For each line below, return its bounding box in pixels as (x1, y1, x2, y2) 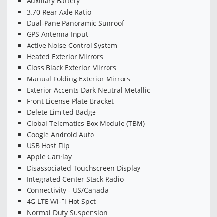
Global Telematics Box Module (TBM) (27, 119, 145, 128)
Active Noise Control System (27, 41, 117, 50)
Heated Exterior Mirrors (27, 52, 103, 62)
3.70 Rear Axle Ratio (27, 7, 91, 17)
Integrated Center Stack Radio (27, 174, 124, 184)
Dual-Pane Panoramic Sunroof (27, 18, 124, 28)
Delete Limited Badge (27, 108, 96, 117)
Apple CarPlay (27, 152, 72, 162)
